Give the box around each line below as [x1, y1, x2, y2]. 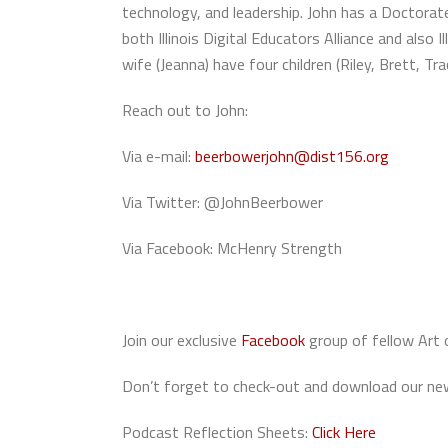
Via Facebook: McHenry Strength [122, 236, 350, 260]
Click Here [312, 420, 376, 444]
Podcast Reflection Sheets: [122, 420, 312, 444]
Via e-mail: [122, 144, 195, 168]
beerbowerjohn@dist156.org [195, 144, 389, 168]
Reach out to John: [122, 98, 248, 122]
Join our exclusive [122, 328, 241, 352]
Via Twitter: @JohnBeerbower [122, 190, 323, 214]
